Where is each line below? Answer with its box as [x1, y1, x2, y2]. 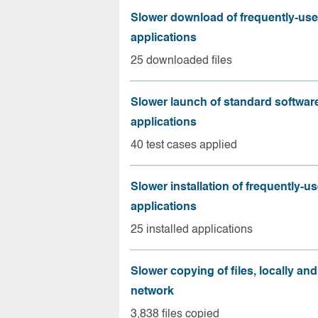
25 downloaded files [131, 55, 232, 67]
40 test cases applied [131, 139, 237, 151]
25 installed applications [131, 224, 253, 236]
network [131, 285, 174, 297]
